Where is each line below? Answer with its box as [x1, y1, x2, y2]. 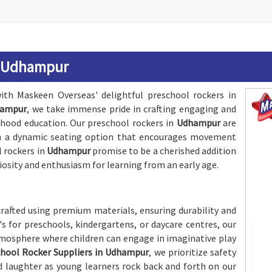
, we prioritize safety [149, 246, 237, 258]
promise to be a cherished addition [92, 144, 237, 157]
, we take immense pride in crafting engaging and [27, 103, 237, 115]
